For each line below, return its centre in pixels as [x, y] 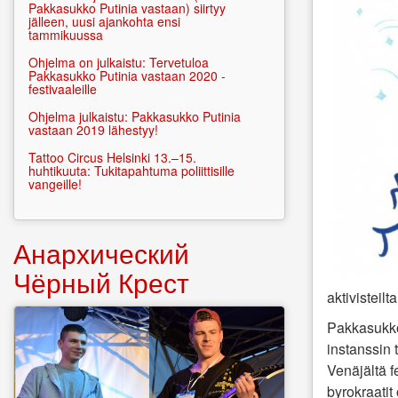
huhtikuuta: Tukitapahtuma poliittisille [131, 171]
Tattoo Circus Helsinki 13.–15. [112, 157]
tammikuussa [66, 35]
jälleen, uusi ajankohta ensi [104, 21]
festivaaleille [63, 89]
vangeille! [55, 184]
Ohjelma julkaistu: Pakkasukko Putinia [135, 116]
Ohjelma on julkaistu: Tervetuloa [119, 62]
